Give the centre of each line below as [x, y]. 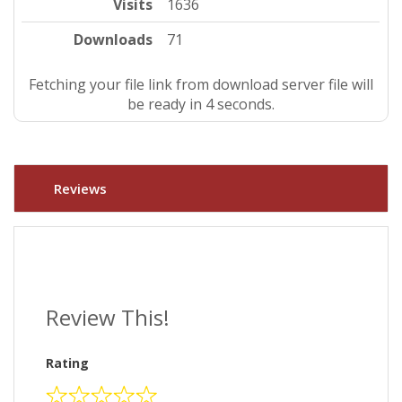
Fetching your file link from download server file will [201, 84]
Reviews [80, 189]
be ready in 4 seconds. [201, 104]
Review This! [108, 318]
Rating [67, 363]
